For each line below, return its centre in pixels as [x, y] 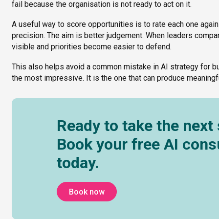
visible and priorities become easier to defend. [92, 47]
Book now [87, 192]
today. [78, 163]
